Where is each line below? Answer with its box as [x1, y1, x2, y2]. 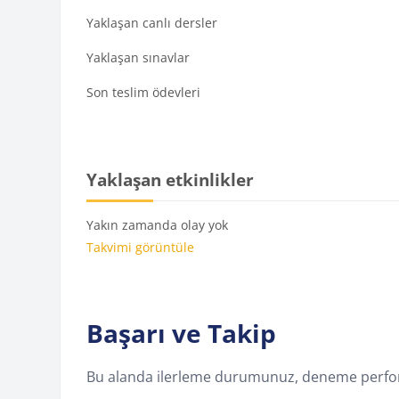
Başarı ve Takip [86, 316, 277, 351]
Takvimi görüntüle [86, 239, 195, 256]
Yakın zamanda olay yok [86, 216, 229, 234]
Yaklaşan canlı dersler [86, 14, 218, 32]
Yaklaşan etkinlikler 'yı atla [73, 158, 231, 175]
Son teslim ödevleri [86, 84, 201, 102]
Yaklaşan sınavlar [86, 49, 191, 67]
